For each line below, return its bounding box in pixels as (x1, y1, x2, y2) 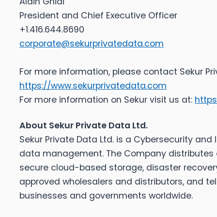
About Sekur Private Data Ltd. (19, 120, 148, 132)
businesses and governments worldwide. (19, 190, 193, 202)
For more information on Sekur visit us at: (19, 94, 195, 106)
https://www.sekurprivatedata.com (19, 80, 167, 92)
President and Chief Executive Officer (19, 10, 177, 22)
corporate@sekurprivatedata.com (19, 38, 164, 50)
